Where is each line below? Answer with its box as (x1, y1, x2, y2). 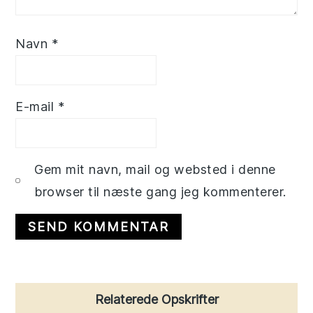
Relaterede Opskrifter (94, 291, 219, 307)
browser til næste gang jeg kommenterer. (34, 184, 286, 199)
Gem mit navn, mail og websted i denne (34, 161, 276, 177)
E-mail (15, 99, 58, 114)
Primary (15, 281, 87, 307)
